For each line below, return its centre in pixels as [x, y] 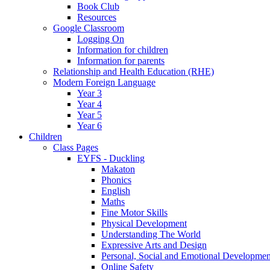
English [116, 191]
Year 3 [89, 93]
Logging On [101, 39]
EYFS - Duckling [111, 159]
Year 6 [89, 126]
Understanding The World [151, 234]
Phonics [116, 180]
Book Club [98, 7]
